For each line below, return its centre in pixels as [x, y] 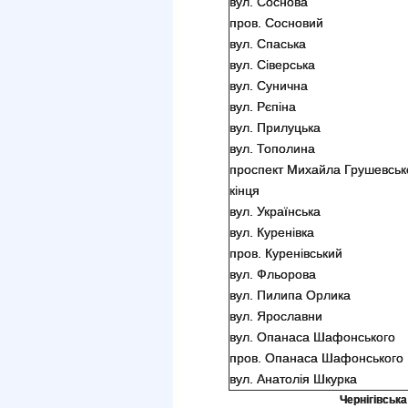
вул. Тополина [272, 148]
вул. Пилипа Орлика [290, 295]
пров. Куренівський [286, 253]
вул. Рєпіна [263, 107]
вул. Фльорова [273, 274]
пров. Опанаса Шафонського [316, 358]
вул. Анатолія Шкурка [293, 379]
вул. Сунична [269, 86]
